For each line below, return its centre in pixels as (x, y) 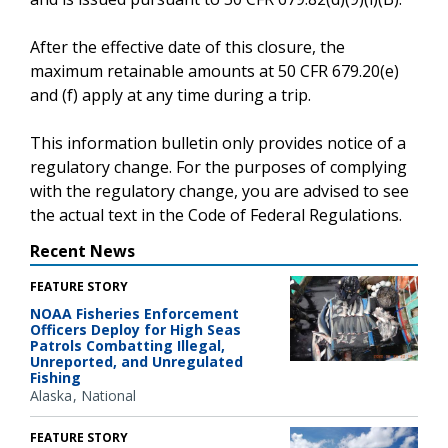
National (108, 395)
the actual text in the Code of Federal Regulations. (216, 214)
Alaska (51, 395)
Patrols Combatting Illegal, (127, 345)
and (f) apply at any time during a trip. (170, 94)
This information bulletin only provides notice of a (218, 142)
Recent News (82, 250)
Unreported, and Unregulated (136, 361)
